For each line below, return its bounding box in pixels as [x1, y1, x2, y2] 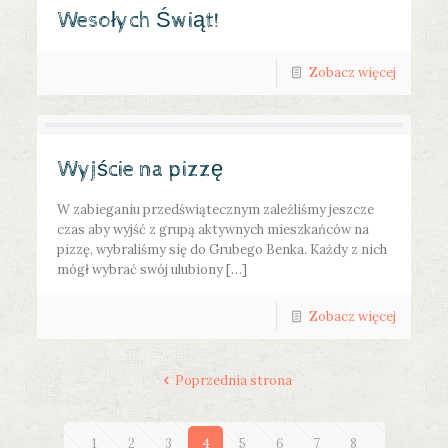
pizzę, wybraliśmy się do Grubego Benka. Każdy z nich [57, 241, 388, 259]
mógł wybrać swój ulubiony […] [57, 261, 248, 279]
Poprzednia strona [174, 372, 292, 390]
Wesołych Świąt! [57, 8, 220, 35]
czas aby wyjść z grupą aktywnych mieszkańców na [57, 221, 370, 239]
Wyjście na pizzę [57, 157, 224, 184]
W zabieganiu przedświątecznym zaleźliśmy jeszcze [57, 201, 375, 219]
